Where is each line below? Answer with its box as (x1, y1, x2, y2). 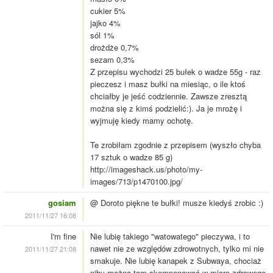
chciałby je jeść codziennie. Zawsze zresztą (90, 90, 247, 102)
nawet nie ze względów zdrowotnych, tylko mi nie (90, 243, 264, 255)
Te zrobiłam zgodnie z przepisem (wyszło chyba (90, 139, 261, 151)
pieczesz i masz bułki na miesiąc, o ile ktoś (90, 78, 246, 90)
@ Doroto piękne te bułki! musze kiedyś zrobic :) (90, 197, 263, 209)
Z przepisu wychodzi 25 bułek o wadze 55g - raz (90, 66, 261, 78)
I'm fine (51, 230, 76, 243)
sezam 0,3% (90, 54, 135, 66)
